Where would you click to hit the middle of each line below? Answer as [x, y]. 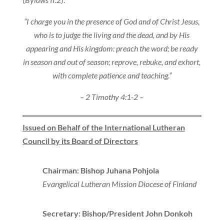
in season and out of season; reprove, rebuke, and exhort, [112, 62]
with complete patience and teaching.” [112, 75]
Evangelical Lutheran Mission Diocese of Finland [119, 184]
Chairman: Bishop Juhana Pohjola [100, 170]
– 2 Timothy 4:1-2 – [112, 97]
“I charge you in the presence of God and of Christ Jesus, [112, 21]
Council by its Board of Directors [80, 141]
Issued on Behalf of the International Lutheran [103, 127]
